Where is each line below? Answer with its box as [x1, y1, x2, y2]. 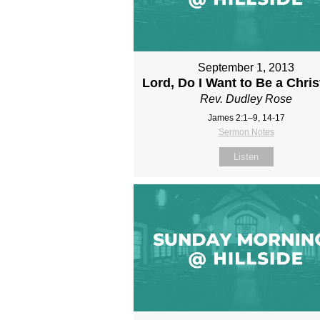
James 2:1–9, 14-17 [207, 113, 285, 124]
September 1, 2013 [198, 61, 295, 74]
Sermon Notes [218, 127, 274, 138]
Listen [234, 151, 259, 163]
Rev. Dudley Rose [200, 93, 293, 106]
